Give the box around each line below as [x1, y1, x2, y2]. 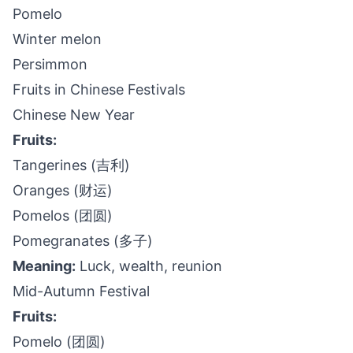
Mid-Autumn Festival [13, 283, 150, 299]
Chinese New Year [13, 106, 135, 123]
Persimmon [13, 56, 87, 72]
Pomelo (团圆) [13, 333, 106, 350]
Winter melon [13, 31, 102, 47]
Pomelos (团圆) [13, 207, 113, 224]
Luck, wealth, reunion [76, 258, 222, 274]
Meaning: [13, 258, 76, 274]
